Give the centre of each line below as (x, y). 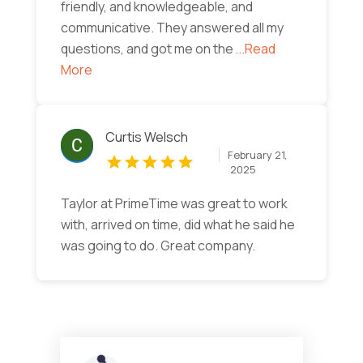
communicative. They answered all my (172, 28)
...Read (255, 49)
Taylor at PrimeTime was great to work (174, 204)
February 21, (258, 155)
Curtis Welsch (146, 137)
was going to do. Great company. (158, 246)
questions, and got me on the (147, 49)
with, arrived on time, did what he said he (177, 225)
